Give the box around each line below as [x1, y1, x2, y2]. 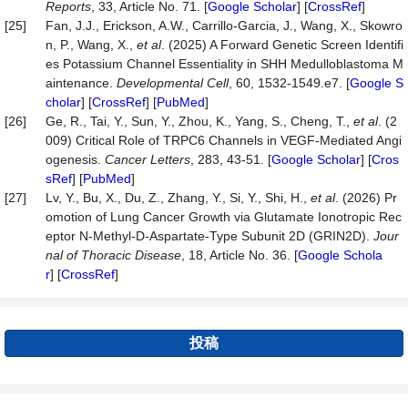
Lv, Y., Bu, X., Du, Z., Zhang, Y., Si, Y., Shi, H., [46, 190, 311, 205]
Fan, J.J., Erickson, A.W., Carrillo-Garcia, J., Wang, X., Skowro [46, 18, 403, 33]
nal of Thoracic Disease [46, 248, 181, 262]
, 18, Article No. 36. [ [181, 248, 298, 262]
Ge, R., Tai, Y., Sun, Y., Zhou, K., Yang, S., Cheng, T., [46, 114, 353, 128]
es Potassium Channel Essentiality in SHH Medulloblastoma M [46, 56, 403, 71]
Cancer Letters [105, 152, 190, 167]
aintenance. [46, 76, 117, 90]
